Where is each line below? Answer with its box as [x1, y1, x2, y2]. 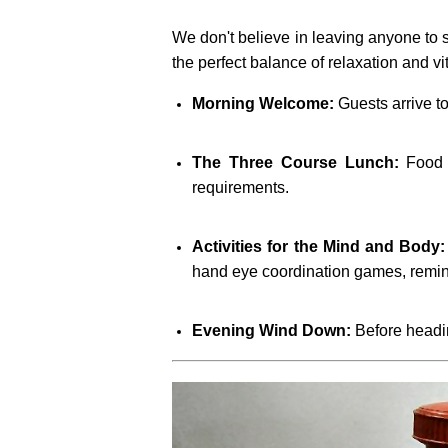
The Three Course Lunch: [192, 153, 399, 171]
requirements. [192, 178, 289, 196]
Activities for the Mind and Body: [192, 237, 446, 255]
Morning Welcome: [192, 94, 334, 112]
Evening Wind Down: [192, 321, 351, 339]
